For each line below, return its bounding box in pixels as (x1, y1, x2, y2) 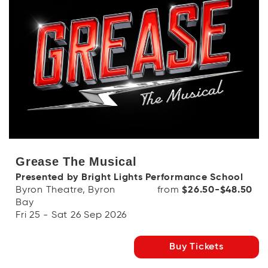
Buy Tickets (169, 242, 224, 252)
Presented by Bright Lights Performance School (16, 173, 243, 182)
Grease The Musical (16, 155, 137, 168)
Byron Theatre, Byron (16, 185, 115, 195)
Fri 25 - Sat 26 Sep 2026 (16, 211, 127, 220)
